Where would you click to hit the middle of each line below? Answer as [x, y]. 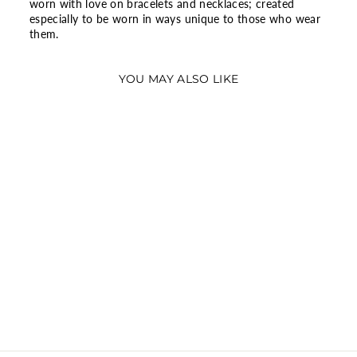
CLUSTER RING [76, 278]
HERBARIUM [76, 264]
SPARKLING [76, 249]
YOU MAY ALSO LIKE [178, 79]
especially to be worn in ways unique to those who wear [175, 19]
